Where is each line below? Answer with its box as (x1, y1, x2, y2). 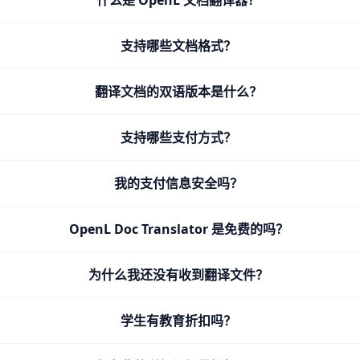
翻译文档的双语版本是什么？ (95, 83, 263, 100)
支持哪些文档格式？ (121, 37, 237, 55)
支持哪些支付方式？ (121, 129, 237, 146)
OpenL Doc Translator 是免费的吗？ (68, 220, 288, 238)
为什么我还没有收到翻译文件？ (88, 266, 269, 284)
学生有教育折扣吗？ (121, 312, 237, 329)
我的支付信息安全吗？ (114, 174, 243, 192)
